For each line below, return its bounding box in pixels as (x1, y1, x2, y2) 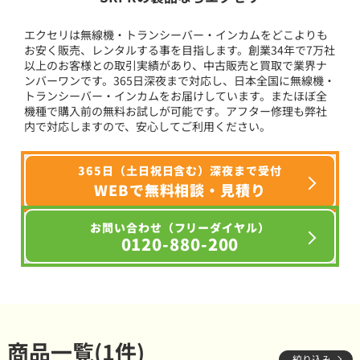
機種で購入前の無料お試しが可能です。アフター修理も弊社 (24, 102, 328, 119)
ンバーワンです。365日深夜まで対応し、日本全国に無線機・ (24, 72, 336, 88)
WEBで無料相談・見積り (94, 178, 266, 200)
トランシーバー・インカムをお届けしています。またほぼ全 (24, 87, 328, 104)
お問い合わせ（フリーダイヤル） (90, 219, 270, 236)
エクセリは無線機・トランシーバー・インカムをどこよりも (24, 26, 329, 43)
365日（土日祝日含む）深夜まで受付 (78, 162, 282, 178)
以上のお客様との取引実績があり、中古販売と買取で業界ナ (24, 56, 328, 73)
